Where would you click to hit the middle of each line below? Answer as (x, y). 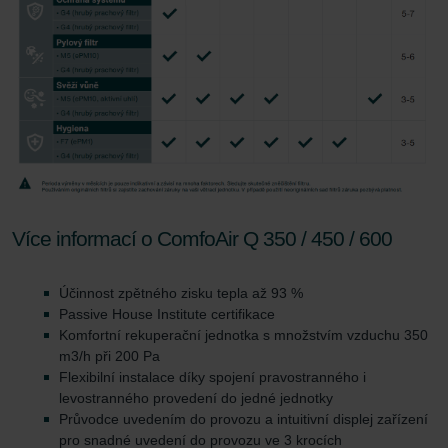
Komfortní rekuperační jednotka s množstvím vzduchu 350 (243, 335)
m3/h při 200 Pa (109, 356)
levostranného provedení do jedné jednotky (196, 398)
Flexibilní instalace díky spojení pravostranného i (212, 377)
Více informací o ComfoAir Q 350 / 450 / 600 (202, 239)
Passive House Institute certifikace (167, 314)
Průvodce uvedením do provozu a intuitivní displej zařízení (243, 419)
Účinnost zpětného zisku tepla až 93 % (181, 293)
